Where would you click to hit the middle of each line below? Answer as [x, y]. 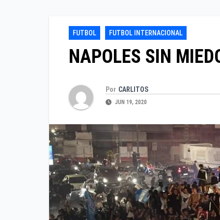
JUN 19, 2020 [130, 102]
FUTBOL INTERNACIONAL [146, 33]
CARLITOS [133, 89]
